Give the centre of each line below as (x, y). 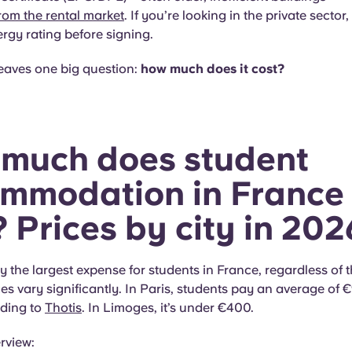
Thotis (63, 307)
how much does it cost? (213, 68)
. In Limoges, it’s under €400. (169, 307)
